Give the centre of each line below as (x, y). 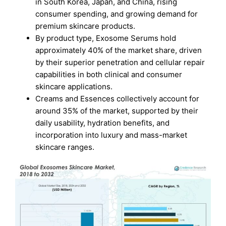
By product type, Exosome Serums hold (106, 38)
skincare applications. (74, 86)
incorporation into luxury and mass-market (111, 135)
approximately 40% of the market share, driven (119, 50)
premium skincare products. (86, 26)
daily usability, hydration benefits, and (103, 123)
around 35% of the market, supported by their (117, 110)
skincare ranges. (65, 147)
